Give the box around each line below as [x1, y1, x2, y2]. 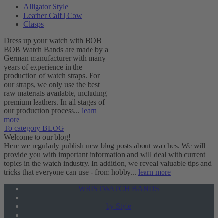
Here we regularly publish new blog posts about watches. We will [4, 142, 205, 150]
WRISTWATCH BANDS [78, 184, 159, 193]
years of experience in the [4, 63, 82, 71]
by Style [106, 202, 131, 210]
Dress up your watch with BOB [4, 36, 102, 45]
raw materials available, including [4, 89, 107, 97]
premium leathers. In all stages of [4, 98, 105, 106]
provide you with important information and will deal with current [4, 150, 205, 159]
